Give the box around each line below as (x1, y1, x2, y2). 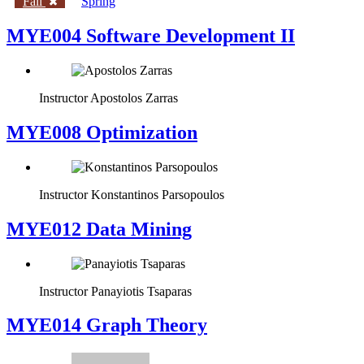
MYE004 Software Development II (6, 25, 295, 47)
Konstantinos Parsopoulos (91, 187, 224, 201)
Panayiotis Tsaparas (91, 284, 192, 298)
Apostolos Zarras (90, 90, 178, 105)
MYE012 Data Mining (6, 218, 192, 240)
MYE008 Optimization (6, 121, 197, 143)
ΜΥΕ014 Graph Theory (6, 314, 207, 336)
